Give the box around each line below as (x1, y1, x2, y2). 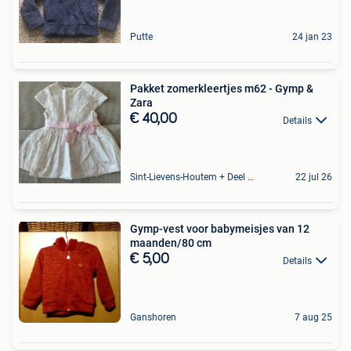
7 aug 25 (295, 312, 332, 324)
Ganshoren (130, 312, 176, 324)
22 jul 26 (295, 172, 332, 183)
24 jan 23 (292, 31, 332, 43)
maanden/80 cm (130, 237, 212, 250)
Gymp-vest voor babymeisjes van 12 (130, 223, 309, 236)
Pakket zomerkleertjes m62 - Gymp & (130, 82, 313, 96)
